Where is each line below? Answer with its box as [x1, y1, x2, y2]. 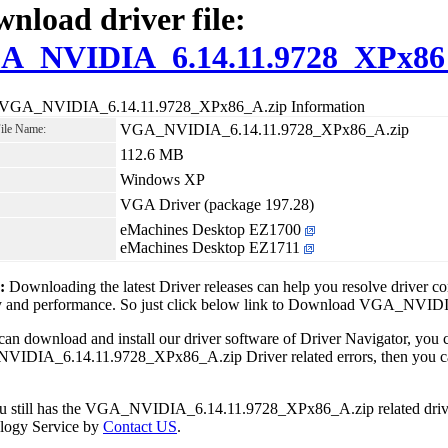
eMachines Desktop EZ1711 [120, 238, 304, 256]
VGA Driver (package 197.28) [120, 195, 314, 213]
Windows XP [120, 170, 205, 188]
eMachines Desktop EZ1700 [120, 220, 305, 238]
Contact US [103, 417, 177, 435]
